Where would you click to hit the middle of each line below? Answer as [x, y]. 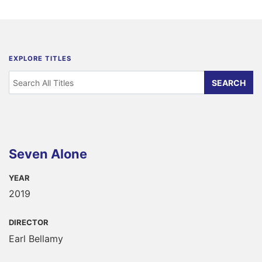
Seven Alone [48, 154]
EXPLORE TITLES [40, 59]
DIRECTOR [29, 223]
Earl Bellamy [36, 239]
